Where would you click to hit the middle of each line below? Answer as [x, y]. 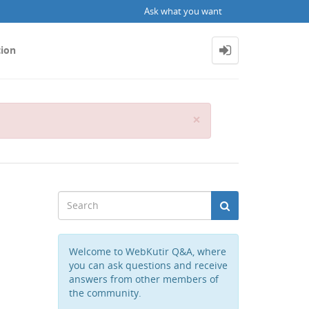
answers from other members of [143, 279]
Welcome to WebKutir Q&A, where [147, 251]
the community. [105, 293]
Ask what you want [184, 11]
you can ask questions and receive [148, 265]
